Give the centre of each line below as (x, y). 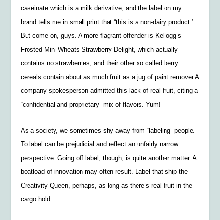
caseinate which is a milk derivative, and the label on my (101, 8)
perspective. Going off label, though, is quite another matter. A (109, 158)
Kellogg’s (168, 35)
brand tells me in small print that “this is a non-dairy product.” (107, 22)
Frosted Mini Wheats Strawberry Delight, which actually (99, 49)
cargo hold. (37, 199)
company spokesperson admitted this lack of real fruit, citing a (110, 90)
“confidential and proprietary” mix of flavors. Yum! (91, 104)
